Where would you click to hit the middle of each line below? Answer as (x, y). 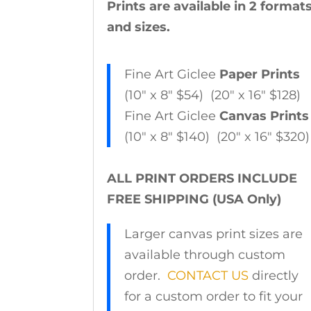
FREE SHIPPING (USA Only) (194, 200)
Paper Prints (260, 75)
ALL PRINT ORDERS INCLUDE (202, 179)
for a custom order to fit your (214, 297)
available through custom (205, 255)
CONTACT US (208, 276)
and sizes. (139, 27)
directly (274, 276)
